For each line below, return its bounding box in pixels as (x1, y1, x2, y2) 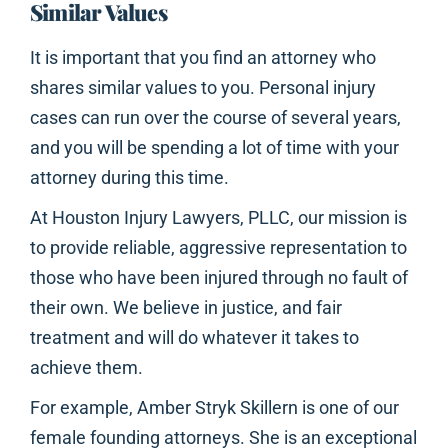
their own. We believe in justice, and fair (30, 297, 342, 319)
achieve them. (30, 357, 143, 379)
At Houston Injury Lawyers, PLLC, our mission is (30, 207, 407, 229)
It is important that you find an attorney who (30, 47, 376, 69)
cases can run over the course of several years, (30, 107, 401, 129)
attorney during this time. (30, 167, 229, 189)
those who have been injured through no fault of (30, 267, 408, 289)
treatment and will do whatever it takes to (30, 327, 359, 349)
